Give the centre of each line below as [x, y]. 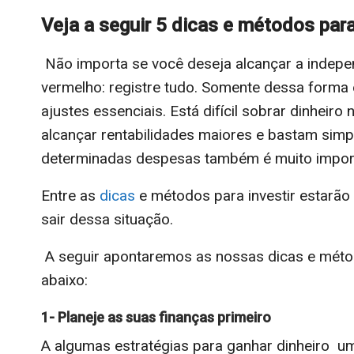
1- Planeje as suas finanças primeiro [156, 317]
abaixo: [64, 280]
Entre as [70, 195]
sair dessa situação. [107, 219]
